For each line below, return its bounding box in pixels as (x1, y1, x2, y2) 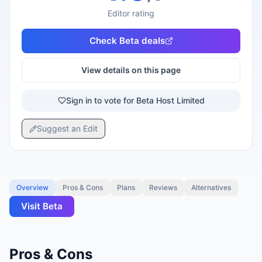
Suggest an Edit (37, 123, 98, 133)
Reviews (149, 183, 177, 192)
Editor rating (108, 8, 154, 18)
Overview (16, 183, 49, 192)
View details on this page (81, 65, 181, 75)
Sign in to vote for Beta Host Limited (65, 95, 205, 105)
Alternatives (191, 183, 231, 192)
